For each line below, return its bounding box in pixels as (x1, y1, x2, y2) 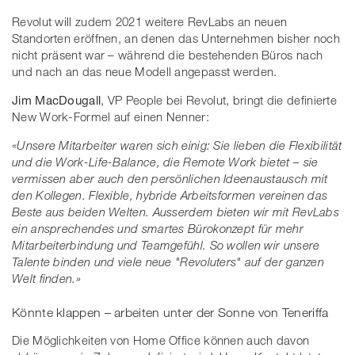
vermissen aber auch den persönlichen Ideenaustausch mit (12, 170, 328, 185)
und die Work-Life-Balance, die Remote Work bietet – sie (12, 154, 319, 169)
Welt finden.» (12, 270, 81, 285)
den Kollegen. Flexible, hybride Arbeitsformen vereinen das (12, 187, 328, 202)
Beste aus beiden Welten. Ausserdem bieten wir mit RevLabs (12, 204, 340, 219)
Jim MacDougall (12, 92, 101, 107)
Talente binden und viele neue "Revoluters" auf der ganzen (12, 254, 325, 269)
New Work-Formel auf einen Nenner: (12, 109, 209, 124)
